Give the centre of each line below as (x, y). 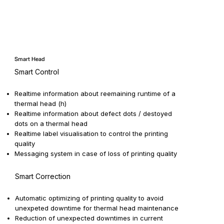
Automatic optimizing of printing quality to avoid (89, 198)
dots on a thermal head (51, 124)
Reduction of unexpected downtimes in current (89, 218)
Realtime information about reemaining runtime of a (95, 94)
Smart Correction (43, 176)
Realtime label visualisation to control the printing (91, 134)
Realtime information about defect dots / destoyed (93, 114)
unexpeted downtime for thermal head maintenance (97, 208)
